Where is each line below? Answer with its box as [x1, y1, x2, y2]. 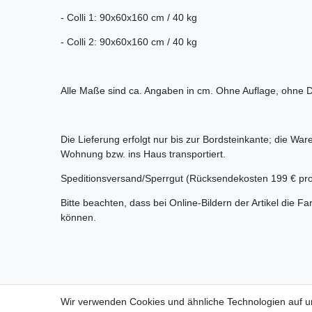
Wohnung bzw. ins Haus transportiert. [61, 148, 226, 159]
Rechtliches [157, 282, 222, 297]
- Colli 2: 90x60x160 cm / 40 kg [61, 36, 197, 47]
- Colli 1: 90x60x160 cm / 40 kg [61, 11, 197, 23]
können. [61, 211, 96, 223]
